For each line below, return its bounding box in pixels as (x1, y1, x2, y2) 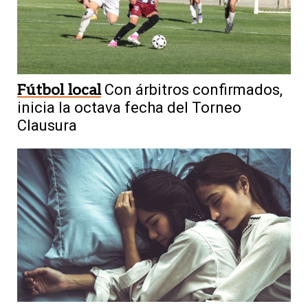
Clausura (17, 116, 77, 134)
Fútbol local (17, 80, 101, 99)
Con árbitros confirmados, (104, 80, 283, 98)
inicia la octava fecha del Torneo (17, 98, 241, 116)
